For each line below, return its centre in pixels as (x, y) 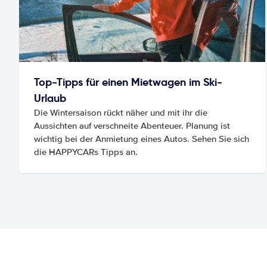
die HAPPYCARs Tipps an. (86, 152)
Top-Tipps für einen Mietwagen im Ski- (128, 82)
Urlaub (50, 98)
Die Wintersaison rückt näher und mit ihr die (121, 112)
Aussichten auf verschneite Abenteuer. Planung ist (132, 125)
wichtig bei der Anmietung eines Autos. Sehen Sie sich (142, 139)
